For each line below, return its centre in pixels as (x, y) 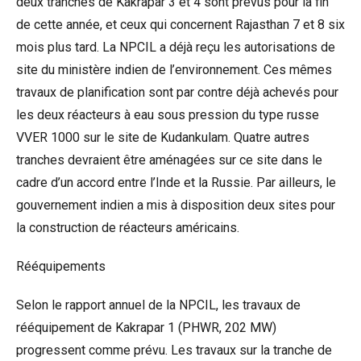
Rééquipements (61, 267)
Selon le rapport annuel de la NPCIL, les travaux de (158, 305)
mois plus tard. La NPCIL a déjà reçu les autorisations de (176, 48)
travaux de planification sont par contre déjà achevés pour (177, 93)
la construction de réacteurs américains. (128, 228)
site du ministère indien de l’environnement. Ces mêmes (174, 70)
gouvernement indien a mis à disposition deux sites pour (176, 205)
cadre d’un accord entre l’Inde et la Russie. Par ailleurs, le (176, 183)
